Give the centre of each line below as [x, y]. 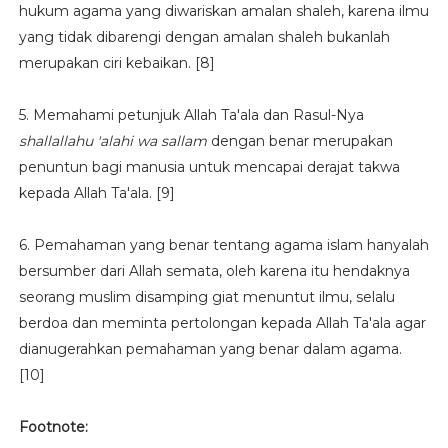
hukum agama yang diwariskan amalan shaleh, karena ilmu [223, 11]
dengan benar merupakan [299, 141]
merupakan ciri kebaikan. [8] [116, 63]
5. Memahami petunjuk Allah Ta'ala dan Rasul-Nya [191, 115]
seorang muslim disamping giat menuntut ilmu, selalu [206, 297]
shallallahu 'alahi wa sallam [112, 141]
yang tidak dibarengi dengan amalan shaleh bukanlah [204, 37]
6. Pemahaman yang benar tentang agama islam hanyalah [223, 245]
